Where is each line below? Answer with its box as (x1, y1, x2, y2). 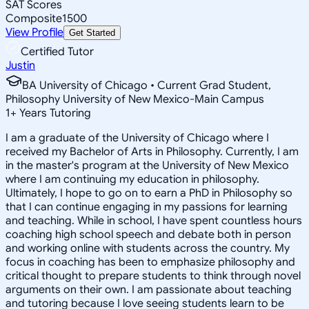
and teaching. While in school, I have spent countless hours (6, 213, 302, 228)
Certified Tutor (21, 44, 94, 59)
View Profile (6, 25, 63, 39)
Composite (6, 11, 62, 26)
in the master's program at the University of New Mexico (6, 158, 289, 172)
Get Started (69, 27, 115, 38)
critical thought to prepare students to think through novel (6, 268, 301, 283)
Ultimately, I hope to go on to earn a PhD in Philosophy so (6, 186, 292, 200)
